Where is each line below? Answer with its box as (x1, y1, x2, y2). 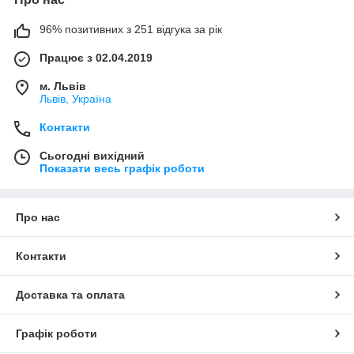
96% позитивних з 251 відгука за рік (40, 22, 222, 36)
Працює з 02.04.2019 (40, 51, 153, 64)
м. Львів (40, 79, 86, 92)
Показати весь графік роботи (40, 161, 205, 175)
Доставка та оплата (16, 288, 125, 301)
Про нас (16, 210, 60, 224)
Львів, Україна (40, 92, 111, 105)
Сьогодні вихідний (40, 149, 145, 162)
